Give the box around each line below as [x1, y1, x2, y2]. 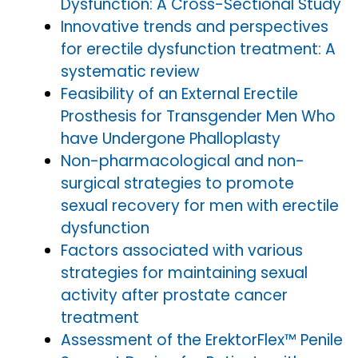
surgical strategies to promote [61, 172, 294, 194]
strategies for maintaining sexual [61, 261, 308, 284]
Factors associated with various [61, 239, 303, 261]
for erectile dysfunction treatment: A [61, 38, 336, 60]
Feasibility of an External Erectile [61, 82, 298, 105]
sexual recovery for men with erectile [61, 194, 339, 217]
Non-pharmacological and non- [61, 149, 304, 172]
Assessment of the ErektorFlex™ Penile [61, 328, 343, 351]
